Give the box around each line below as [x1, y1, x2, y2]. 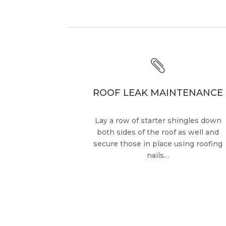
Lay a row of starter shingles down [94, 116, 221, 125]
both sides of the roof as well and [97, 127, 219, 137]
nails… [146, 150, 169, 160]
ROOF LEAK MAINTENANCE [93, 87, 223, 98]
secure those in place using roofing [93, 139, 223, 148]
